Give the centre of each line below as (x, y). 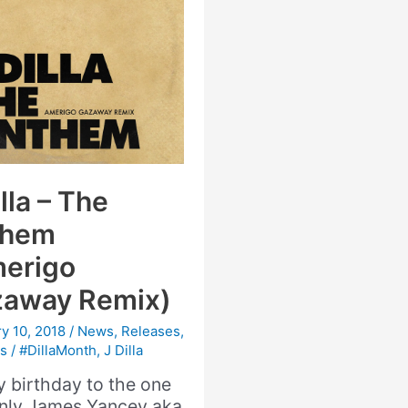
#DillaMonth (57, 350)
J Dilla (123, 350)
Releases (150, 331)
